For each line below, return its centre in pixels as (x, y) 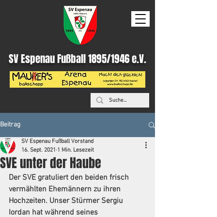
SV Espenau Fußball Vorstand (57, 141)
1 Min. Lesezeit (76, 150)
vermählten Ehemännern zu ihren (66, 189)
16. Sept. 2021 (39, 150)
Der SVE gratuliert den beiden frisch (70, 178)
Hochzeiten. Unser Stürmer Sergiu (67, 201)
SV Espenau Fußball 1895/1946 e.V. (77, 59)
